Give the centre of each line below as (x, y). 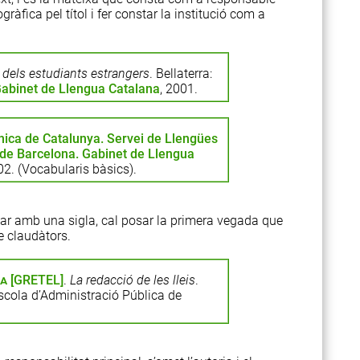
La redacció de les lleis (132, 280)
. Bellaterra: (180, 74)
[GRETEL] (35, 280)
